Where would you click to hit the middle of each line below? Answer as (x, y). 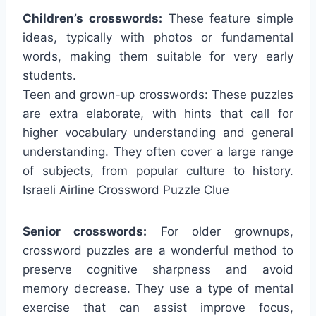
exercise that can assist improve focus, (158, 308)
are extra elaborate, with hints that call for (158, 114)
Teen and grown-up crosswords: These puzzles (158, 95)
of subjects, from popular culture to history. (158, 171)
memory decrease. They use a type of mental (158, 288)
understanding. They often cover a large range (158, 152)
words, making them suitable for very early (158, 56)
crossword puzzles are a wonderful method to (158, 250)
